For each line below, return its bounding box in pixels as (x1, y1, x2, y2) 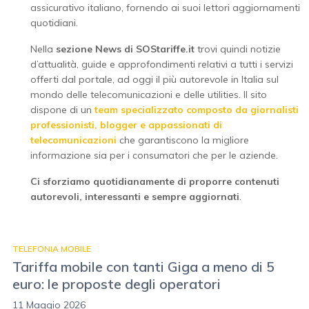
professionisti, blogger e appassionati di (30, 119, 222, 131)
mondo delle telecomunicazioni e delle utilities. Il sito (30, 88, 267, 101)
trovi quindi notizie (195, 43, 281, 55)
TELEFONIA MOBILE (12, 243, 91, 254)
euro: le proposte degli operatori (12, 275, 221, 292)
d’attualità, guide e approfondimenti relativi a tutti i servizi (30, 58, 293, 70)
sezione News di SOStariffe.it (56, 43, 195, 55)
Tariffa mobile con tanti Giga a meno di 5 (12, 258, 275, 275)
